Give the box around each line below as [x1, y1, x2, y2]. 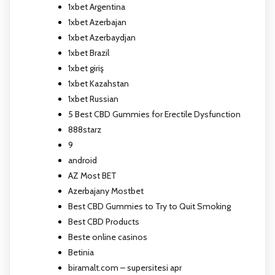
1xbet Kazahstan [68, 77, 129, 89]
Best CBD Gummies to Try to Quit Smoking [68, 200, 231, 212]
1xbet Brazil [68, 47, 109, 58]
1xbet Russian [68, 93, 118, 104]
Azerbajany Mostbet [68, 185, 144, 196]
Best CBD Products [68, 215, 139, 227]
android [68, 154, 97, 166]
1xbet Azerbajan [68, 16, 126, 28]
